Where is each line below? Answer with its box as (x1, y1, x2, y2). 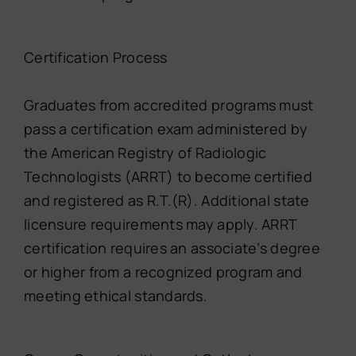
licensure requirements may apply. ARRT (23, 214, 297, 234)
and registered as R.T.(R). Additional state (23, 190, 310, 210)
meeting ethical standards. (23, 285, 208, 305)
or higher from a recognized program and (23, 261, 303, 281)
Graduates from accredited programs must (23, 95, 314, 114)
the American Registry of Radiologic (23, 142, 267, 162)
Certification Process (23, 47, 168, 67)
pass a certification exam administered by (23, 118, 308, 138)
